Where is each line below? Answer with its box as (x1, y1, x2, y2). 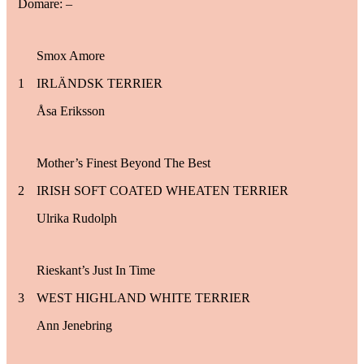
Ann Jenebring (37, 318, 112, 332)
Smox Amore (37, 48, 105, 63)
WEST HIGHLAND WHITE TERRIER (37, 290, 250, 305)
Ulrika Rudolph (37, 210, 117, 225)
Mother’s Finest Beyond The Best (37, 155, 210, 170)
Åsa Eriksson (37, 103, 105, 118)
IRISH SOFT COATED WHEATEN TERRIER (37, 183, 288, 197)
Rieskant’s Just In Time (37, 262, 155, 277)
